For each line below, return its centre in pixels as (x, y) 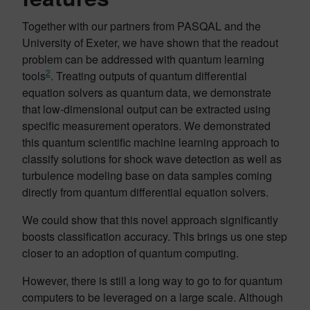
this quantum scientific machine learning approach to (151, 142)
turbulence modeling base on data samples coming (147, 175)
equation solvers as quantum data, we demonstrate (147, 92)
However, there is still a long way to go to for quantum (152, 281)
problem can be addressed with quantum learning (143, 59)
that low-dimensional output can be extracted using (146, 109)
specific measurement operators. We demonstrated (146, 126)
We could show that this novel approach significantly (150, 220)
